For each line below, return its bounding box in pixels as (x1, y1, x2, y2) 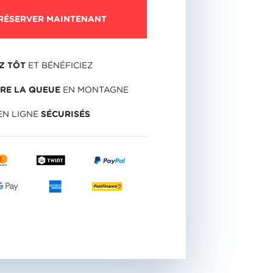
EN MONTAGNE (60, 83, 129, 95)
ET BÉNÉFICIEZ (25, 59, 93, 71)
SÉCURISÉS (40, 108, 90, 119)
